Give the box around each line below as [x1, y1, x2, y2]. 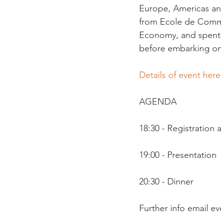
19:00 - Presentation [139, 149, 217, 160]
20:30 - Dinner [139, 176, 193, 187]
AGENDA [139, 96, 177, 107]
